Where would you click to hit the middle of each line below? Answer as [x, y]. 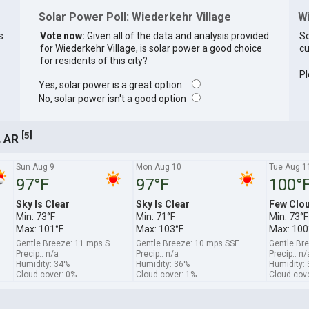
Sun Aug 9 [35, 167]
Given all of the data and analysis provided [177, 36]
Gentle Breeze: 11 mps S [62, 243]
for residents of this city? [93, 61]
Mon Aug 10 [158, 167]
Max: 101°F [39, 229]
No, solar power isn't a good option [113, 99]
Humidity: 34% [42, 264]
